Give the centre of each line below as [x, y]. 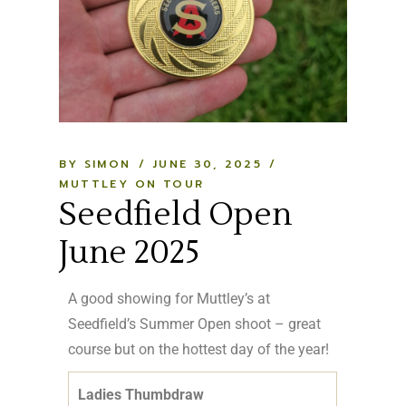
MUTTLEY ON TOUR [132, 184]
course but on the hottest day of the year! [199, 349]
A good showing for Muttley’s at [169, 298]
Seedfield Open [176, 214]
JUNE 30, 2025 [208, 164]
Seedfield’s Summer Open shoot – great [195, 324]
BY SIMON [95, 164]
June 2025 [130, 252]
